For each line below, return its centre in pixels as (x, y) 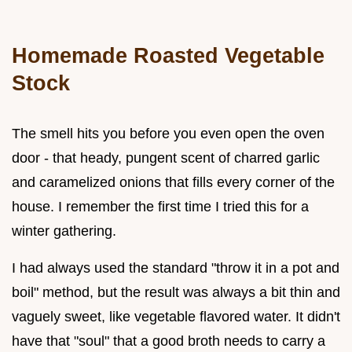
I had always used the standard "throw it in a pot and (176, 268)
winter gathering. (64, 231)
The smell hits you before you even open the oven (168, 133)
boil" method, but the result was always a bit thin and (176, 292)
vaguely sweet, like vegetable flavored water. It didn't (176, 316)
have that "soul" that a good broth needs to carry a (169, 341)
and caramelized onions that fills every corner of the (173, 182)
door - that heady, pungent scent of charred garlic (166, 158)
